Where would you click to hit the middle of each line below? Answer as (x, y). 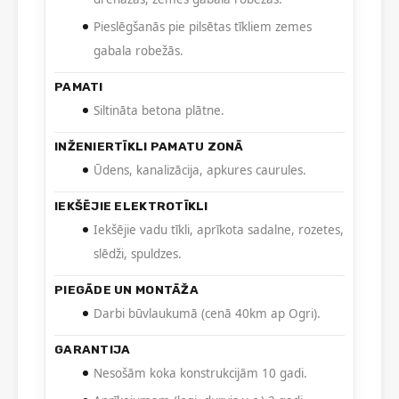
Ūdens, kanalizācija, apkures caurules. (200, 171)
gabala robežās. (138, 51)
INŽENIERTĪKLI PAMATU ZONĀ (149, 147)
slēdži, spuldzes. (138, 254)
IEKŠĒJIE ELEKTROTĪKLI (131, 206)
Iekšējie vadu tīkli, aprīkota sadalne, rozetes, (219, 230)
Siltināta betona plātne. (159, 111)
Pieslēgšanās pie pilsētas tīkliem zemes (203, 27)
